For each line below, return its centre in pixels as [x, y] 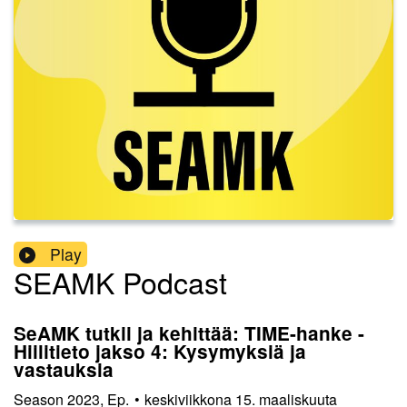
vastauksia [64, 370]
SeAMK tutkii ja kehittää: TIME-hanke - [189, 333]
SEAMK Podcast [120, 282]
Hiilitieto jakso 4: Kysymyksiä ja [160, 352]
